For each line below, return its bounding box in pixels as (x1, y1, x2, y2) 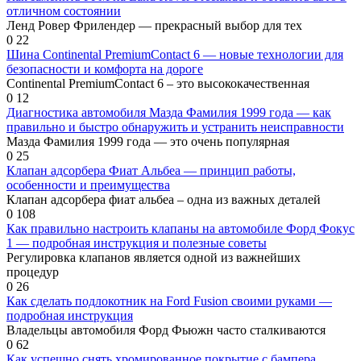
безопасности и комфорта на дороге (6, 61, 203, 76)
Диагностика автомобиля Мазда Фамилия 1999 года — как (6, 105, 331, 119)
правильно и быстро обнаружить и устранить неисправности (6, 119, 344, 134)
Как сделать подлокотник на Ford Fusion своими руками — (6, 293, 332, 308)
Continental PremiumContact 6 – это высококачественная (6, 76, 309, 90)
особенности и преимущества (6, 177, 170, 192)
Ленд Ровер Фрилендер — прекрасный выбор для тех (6, 18, 302, 32)
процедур (6, 264, 59, 279)
